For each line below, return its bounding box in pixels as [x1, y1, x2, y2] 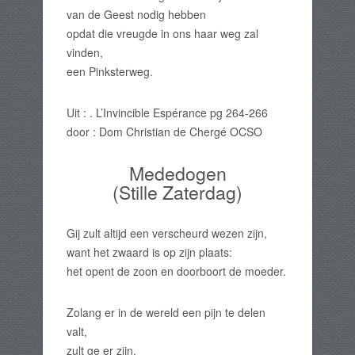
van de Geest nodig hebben [67, 6, 206, 22]
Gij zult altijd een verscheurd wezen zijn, [67, 225, 267, 241]
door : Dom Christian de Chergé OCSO [67, 124, 262, 139]
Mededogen [128, 159, 227, 186]
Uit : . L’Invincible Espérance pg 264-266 [67, 105, 271, 120]
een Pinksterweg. [67, 63, 153, 79]
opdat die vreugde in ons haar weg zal [67, 25, 258, 41]
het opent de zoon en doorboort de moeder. [67, 263, 286, 279]
